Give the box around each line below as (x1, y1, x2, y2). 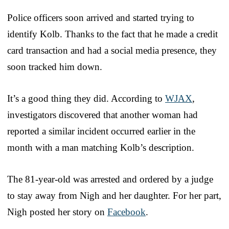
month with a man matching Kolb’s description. (7, 142, 194, 153)
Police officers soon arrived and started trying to (7, 12, 194, 24)
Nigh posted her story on (7, 207, 107, 218)
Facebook (107, 207, 146, 218)
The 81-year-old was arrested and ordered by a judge (7, 174, 213, 185)
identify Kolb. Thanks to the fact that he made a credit (7, 29, 218, 40)
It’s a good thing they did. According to (7, 93, 165, 104)
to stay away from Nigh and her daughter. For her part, (7, 190, 221, 201)
